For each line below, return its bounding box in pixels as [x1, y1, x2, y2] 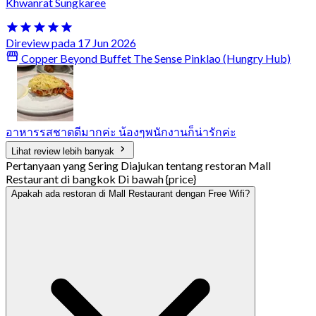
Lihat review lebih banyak [11, 146, 117, 157]
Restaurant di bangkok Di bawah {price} [6, 172, 196, 186]
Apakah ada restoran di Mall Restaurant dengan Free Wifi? [11, 188, 250, 200]
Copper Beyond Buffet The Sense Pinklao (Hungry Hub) [19, 51, 291, 66]
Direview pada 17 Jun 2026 [6, 35, 136, 49]
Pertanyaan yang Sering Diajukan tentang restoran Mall [6, 159, 271, 173]
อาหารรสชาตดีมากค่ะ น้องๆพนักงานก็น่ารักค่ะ [6, 125, 236, 139]
